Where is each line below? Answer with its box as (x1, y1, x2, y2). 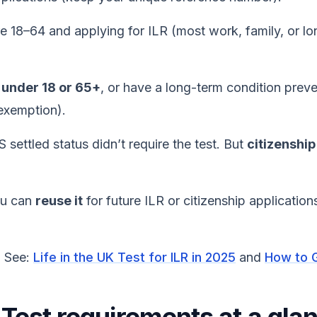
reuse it (35, 193, 83, 208)
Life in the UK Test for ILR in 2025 (33, 250, 236, 265)
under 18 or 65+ (1, 80, 100, 95)
